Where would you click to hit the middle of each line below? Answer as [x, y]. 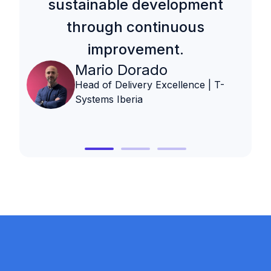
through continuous [135, 27]
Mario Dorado [121, 70]
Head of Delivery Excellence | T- [150, 85]
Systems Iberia [109, 100]
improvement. [135, 50]
